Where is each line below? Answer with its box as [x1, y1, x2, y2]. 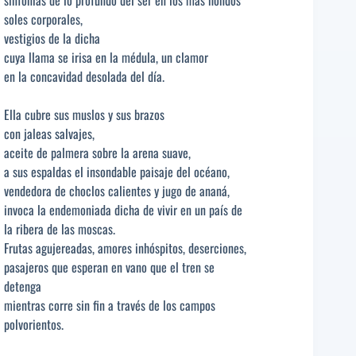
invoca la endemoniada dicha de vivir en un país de [4, 199, 242, 219]
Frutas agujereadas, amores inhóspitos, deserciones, [4, 238, 246, 257]
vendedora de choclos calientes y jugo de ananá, [4, 180, 230, 200]
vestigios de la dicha [4, 28, 100, 48]
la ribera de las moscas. [4, 219, 115, 238]
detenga [4, 276, 41, 296]
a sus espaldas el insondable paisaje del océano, [4, 161, 230, 181]
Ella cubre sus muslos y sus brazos [4, 104, 164, 124]
